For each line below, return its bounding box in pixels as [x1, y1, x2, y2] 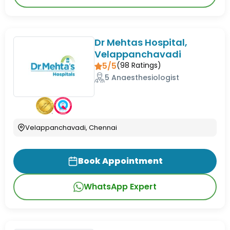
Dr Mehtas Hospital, [94, 35, 188, 49]
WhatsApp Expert [84, 181, 157, 193]
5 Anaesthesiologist [105, 72, 180, 83]
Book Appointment [78, 155, 163, 167]
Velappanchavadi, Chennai [25, 123, 117, 133]
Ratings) [129, 60, 162, 70]
